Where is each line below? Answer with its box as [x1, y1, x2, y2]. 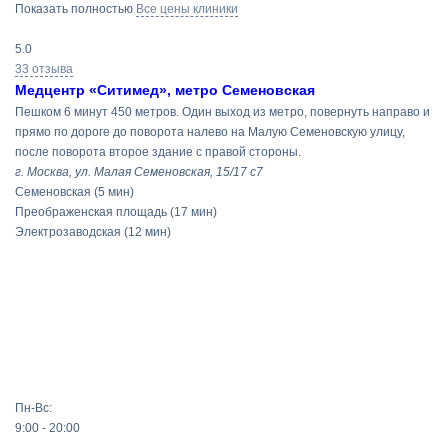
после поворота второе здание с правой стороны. [15, 145, 301, 159]
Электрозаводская [15, 225, 121, 239]
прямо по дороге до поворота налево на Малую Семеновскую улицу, [15, 125, 405, 139]
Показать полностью [15, 2, 133, 16]
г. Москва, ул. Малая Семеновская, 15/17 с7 [15, 165, 263, 179]
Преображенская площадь [15, 205, 167, 219]
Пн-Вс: [15, 401, 52, 415]
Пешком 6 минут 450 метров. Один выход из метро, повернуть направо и [15, 105, 430, 119]
